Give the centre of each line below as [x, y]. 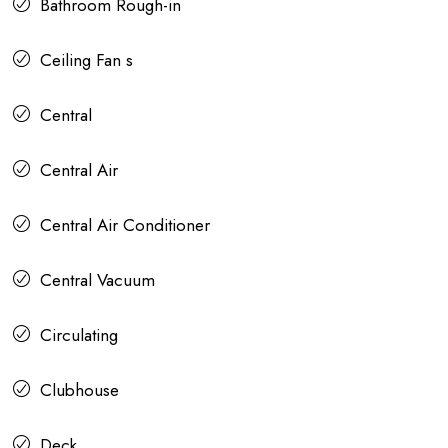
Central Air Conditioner [125, 225]
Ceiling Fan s [86, 60]
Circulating [79, 335]
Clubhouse [79, 390]
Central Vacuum [97, 280]
